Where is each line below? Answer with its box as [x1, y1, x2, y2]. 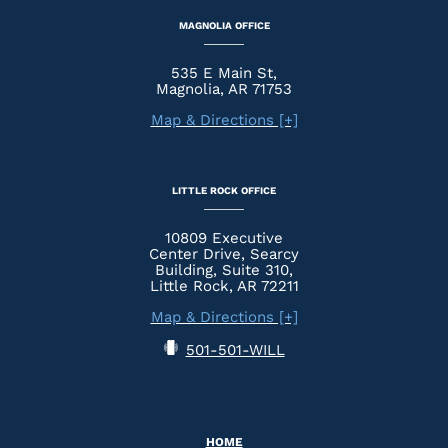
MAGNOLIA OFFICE [178, 19, 270, 31]
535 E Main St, [171, 63, 277, 82]
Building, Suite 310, [155, 260, 293, 279]
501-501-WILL [185, 340, 285, 359]
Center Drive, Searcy [149, 244, 299, 263]
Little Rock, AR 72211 [149, 276, 299, 295]
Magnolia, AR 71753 [156, 79, 292, 98]
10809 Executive [165, 228, 283, 247]
